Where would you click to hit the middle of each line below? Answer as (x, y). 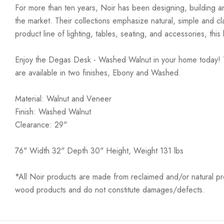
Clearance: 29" (41, 125)
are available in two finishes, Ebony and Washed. (98, 73)
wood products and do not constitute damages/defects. (110, 190)
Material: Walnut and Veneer (63, 99)
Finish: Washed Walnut (53, 112)
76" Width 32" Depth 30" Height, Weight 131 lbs (99, 151)
